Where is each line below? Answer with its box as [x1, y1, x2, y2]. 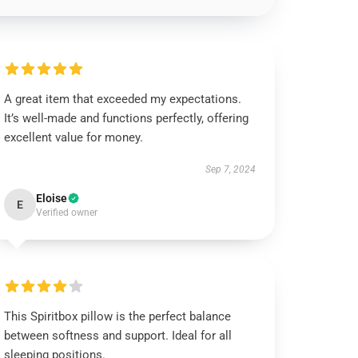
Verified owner [36, 207, 98, 218]
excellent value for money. [4, 130, 144, 145]
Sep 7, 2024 [205, 164, 256, 175]
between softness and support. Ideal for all [4, 328, 233, 343]
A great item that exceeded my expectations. [4, 92, 242, 106]
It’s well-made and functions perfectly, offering [4, 111, 249, 125]
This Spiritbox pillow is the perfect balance [4, 309, 232, 324]
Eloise [36, 192, 68, 205]
